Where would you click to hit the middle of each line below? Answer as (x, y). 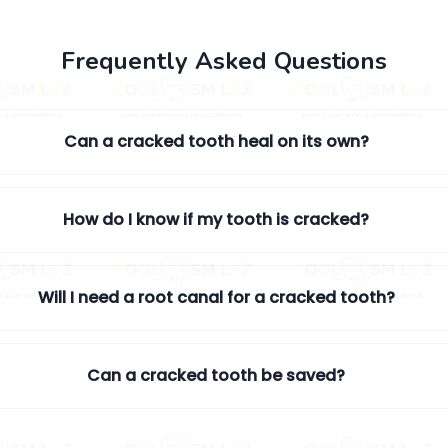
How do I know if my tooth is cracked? (216, 219)
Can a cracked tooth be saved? (216, 375)
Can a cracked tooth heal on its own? (216, 141)
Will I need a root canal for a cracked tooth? (216, 297)
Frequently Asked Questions (224, 61)
